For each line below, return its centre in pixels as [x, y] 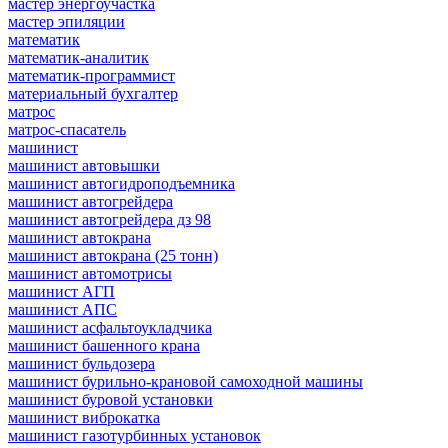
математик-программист [91, 75]
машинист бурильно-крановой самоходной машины [185, 381]
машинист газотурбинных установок [134, 435]
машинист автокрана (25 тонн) [113, 255]
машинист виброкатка [84, 417]
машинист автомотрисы [90, 273]
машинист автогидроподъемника [121, 183]
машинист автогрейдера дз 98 [109, 219]
